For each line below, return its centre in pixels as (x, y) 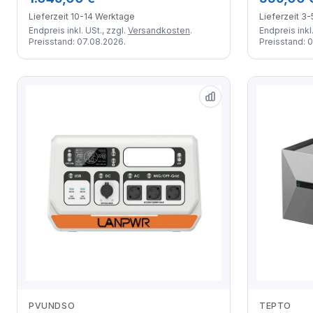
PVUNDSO (52, 305)
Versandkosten (159, 30)
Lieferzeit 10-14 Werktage (82, 16)
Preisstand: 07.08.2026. (77, 41)
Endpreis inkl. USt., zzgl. (78, 30)
